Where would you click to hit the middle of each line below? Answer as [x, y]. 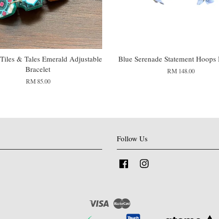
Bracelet [38, 69]
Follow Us [132, 138]
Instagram [164, 162]
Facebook [142, 162]
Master [139, 201]
